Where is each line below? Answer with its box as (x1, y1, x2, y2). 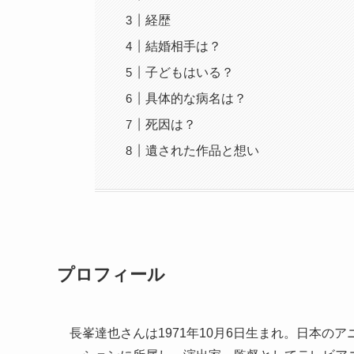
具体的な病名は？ (145, 91, 247, 105)
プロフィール (57, 265, 165, 285)
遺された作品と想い (145, 143, 260, 157)
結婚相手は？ (145, 39, 222, 53)
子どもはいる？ (145, 65, 235, 79)
